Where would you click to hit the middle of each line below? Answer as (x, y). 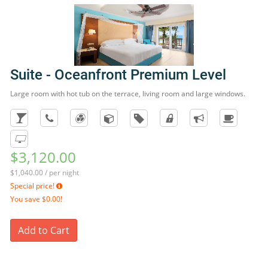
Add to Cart (44, 230)
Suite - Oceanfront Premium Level (118, 75)
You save (26, 199)
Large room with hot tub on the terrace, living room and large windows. (128, 94)
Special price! (33, 186)
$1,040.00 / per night (45, 173)
